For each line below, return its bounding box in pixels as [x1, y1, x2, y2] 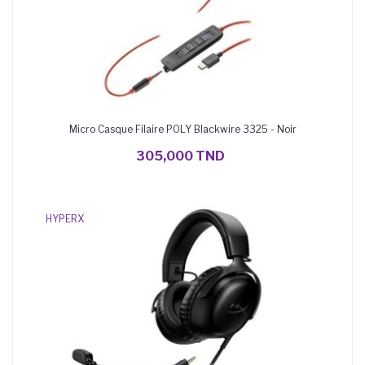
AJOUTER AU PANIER [151, 134, 214, 143]
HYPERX [46, 213, 84, 225]
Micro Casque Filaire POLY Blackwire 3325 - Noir [68, 123, 297, 135]
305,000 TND [136, 148, 225, 164]
